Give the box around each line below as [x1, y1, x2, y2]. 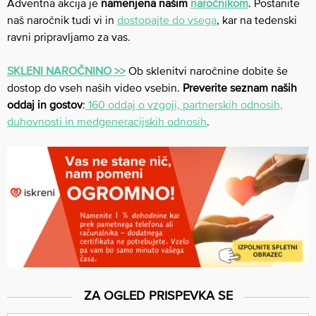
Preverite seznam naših [180, 80, 297, 94]
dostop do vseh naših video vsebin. [7, 80, 180, 94]
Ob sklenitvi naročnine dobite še [126, 63, 288, 77]
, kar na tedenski [217, 13, 297, 26]
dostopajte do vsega [117, 13, 217, 26]
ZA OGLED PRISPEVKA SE [83, 287, 233, 303]
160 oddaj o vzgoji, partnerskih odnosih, [85, 97, 283, 111]
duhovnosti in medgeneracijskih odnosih [7, 114, 207, 128]
